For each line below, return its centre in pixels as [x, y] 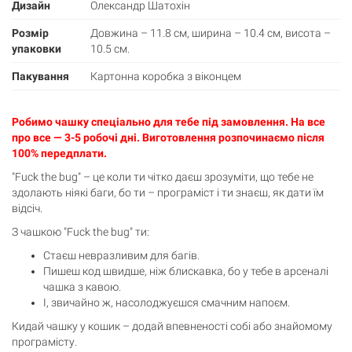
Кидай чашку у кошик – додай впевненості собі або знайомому [172, 326]
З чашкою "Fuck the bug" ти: [81, 232]
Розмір [30, 33]
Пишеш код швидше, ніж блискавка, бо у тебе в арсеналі [186, 271]
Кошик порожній [176, 198]
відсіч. [27, 209]
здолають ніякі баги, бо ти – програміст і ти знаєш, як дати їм [168, 193]
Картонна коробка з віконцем [166, 77]
